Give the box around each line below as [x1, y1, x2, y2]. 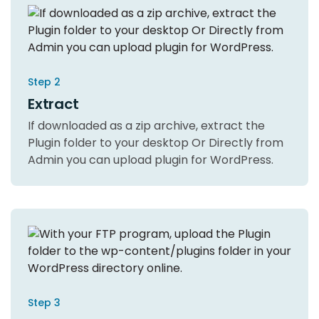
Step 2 [28, 74, 61, 89]
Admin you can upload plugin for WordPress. [28, 151, 273, 168]
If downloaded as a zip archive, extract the [28, 117, 265, 134]
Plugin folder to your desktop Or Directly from [28, 134, 283, 151]
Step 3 [28, 295, 61, 310]
